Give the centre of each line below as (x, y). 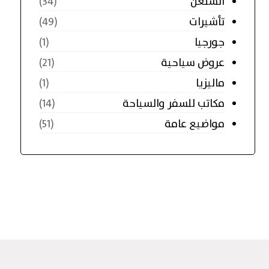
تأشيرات (207, 22)
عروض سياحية (193, 63)
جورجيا (210, 42)
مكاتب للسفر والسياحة (174, 104)
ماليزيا (210, 83)
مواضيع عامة (195, 124)
